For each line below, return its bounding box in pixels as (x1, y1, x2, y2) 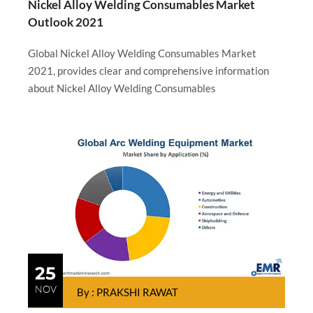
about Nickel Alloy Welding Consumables (28, 82, 216, 95)
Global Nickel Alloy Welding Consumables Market (28, 47, 256, 60)
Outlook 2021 (28, 15, 103, 30)
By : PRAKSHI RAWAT (77, 286, 178, 299)
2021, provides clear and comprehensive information (28, 64, 269, 78)
